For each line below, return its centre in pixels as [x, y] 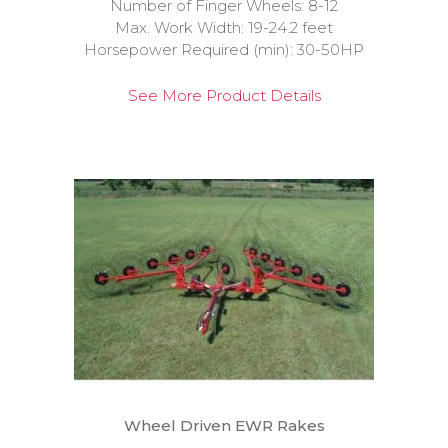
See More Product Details [224, 95]
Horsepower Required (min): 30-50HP [224, 49]
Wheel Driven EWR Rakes [224, 425]
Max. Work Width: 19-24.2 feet [224, 27]
